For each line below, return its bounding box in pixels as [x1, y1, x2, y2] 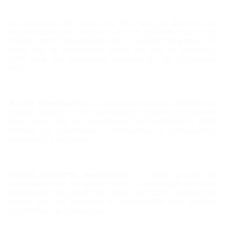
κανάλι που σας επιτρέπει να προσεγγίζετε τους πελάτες [9, 197, 216, 206]
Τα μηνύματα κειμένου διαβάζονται [90, 99, 216, 108]
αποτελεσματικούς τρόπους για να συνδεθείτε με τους [9, 28, 216, 37]
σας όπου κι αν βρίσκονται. [9, 206, 104, 215]
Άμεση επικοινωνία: [9, 99, 91, 108]
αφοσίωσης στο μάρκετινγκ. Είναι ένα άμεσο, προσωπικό [9, 188, 216, 197]
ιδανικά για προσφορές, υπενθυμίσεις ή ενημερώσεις [9, 126, 216, 135]
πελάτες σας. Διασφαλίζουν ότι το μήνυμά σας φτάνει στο [9, 37, 216, 46]
